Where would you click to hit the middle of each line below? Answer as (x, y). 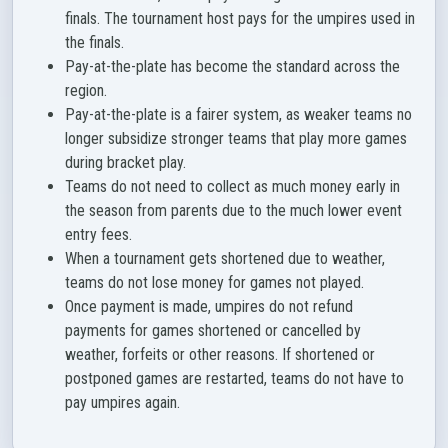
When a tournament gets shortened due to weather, (225, 258)
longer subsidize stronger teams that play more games (236, 138)
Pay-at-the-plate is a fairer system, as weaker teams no (238, 114)
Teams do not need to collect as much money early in (232, 186)
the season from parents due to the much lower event (233, 210)
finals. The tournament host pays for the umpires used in (240, 18)
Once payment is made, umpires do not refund (209, 306)
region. (86, 90)
